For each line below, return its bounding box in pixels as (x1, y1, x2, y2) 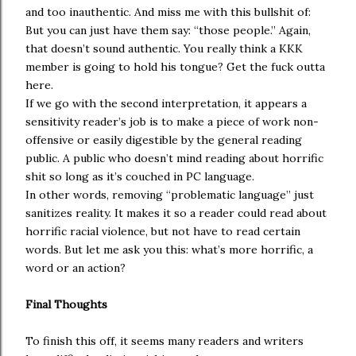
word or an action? (25, 261, 126, 275)
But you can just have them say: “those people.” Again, (25, 23, 311, 37)
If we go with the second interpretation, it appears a (25, 96, 307, 110)
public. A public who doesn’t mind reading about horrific (25, 151, 323, 165)
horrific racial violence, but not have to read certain (25, 224, 300, 238)
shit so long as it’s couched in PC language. (25, 169, 254, 184)
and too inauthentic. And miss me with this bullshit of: (25, 5, 311, 19)
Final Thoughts (25, 297, 107, 311)
